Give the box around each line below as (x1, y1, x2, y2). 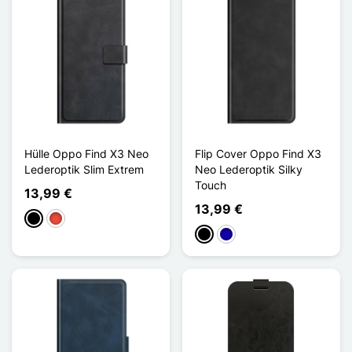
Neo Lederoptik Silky (195, 162, 302, 176)
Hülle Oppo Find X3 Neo (24, 146, 148, 160)
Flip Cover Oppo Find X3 (195, 146, 321, 160)
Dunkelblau (219, 228, 277, 242)
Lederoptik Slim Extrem (24, 162, 144, 176)
